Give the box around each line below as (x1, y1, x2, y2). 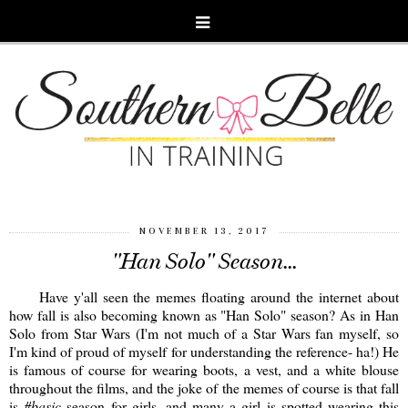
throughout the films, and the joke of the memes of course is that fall (9, 377, 399, 397)
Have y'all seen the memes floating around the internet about (9, 286, 399, 306)
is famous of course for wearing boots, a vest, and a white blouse (9, 359, 399, 379)
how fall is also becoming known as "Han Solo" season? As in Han (9, 304, 399, 324)
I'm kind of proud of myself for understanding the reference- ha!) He (9, 341, 399, 361)
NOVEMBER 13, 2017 (138, 225, 270, 237)
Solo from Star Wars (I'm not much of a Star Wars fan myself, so (9, 322, 399, 342)
